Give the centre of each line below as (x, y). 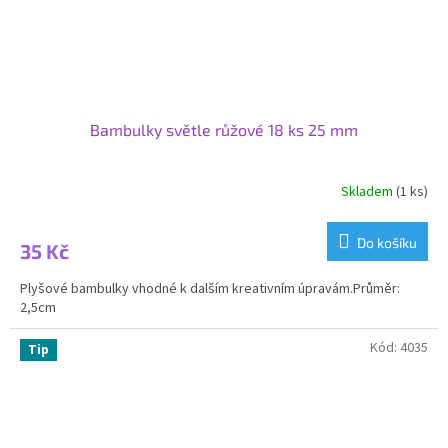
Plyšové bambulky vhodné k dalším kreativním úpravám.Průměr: (210, 288)
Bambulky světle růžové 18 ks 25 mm (224, 129)
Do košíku (387, 242)
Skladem (368, 192)
